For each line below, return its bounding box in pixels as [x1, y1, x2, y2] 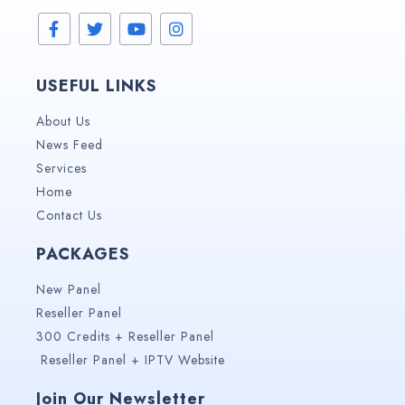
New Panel [36, 279, 101, 298]
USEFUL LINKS [36, 73, 157, 98]
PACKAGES [36, 241, 130, 266]
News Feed [36, 135, 103, 154]
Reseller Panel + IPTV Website [41, 350, 225, 369]
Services [36, 158, 87, 177]
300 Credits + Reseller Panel [36, 326, 214, 345]
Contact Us [36, 205, 102, 224]
